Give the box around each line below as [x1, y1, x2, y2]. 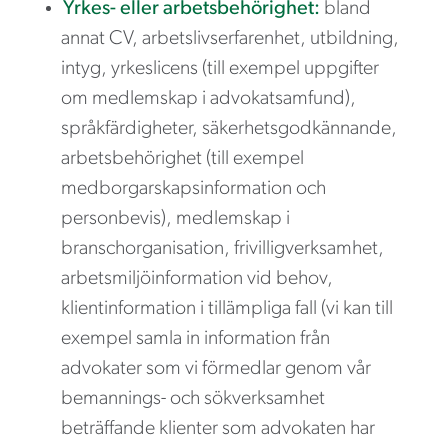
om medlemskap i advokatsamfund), [61, 88, 356, 109]
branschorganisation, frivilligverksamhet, [61, 238, 384, 259]
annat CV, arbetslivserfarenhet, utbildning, [61, 28, 399, 49]
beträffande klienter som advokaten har [61, 418, 375, 439]
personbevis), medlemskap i [61, 208, 290, 229]
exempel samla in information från [61, 328, 330, 349]
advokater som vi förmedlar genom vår [61, 358, 371, 379]
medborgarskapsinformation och [61, 178, 326, 199]
